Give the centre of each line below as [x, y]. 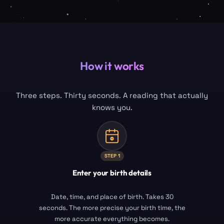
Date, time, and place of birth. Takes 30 [112, 197]
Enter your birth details [112, 173]
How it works [112, 65]
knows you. [112, 107]
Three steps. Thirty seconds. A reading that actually [112, 95]
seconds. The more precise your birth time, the [112, 208]
